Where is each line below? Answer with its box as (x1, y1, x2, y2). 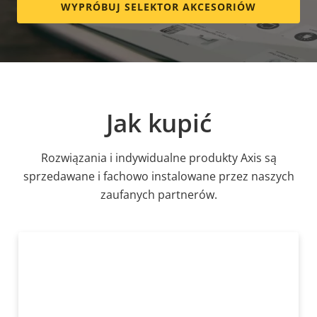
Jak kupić (105, 106, 212, 140)
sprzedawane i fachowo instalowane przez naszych (23, 168, 294, 185)
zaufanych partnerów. (100, 187, 217, 203)
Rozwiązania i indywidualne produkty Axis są (40, 150, 277, 166)
